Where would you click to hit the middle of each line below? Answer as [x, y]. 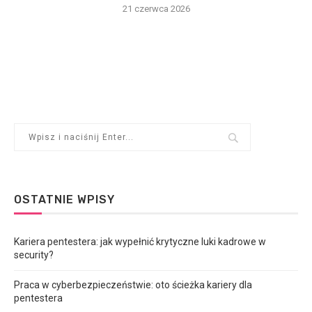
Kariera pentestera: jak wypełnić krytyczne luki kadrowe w [140, 242]
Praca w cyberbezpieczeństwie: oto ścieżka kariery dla [133, 285]
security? [34, 255]
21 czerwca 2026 [156, 9]
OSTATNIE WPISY [64, 200]
